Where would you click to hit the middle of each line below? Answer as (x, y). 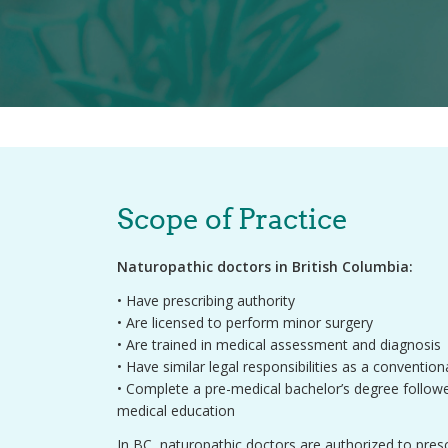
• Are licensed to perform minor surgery (245, 322)
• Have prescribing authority (206, 300)
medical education (176, 410)
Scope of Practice (232, 219)
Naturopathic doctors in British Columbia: (265, 266)
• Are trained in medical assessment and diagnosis (279, 344)
